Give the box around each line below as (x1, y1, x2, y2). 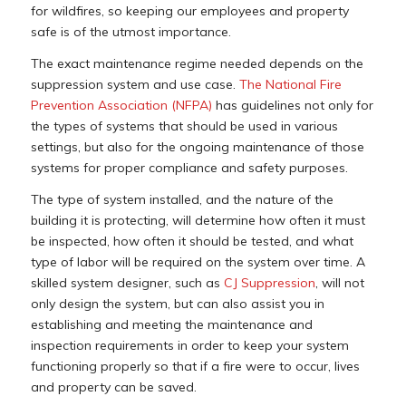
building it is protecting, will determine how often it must (30, 211, 365, 228)
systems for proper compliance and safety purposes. (30, 159, 348, 176)
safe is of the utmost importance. (30, 24, 231, 41)
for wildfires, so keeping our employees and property (30, 3, 349, 20)
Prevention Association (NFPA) (30, 96, 212, 113)
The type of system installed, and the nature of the (30, 190, 333, 208)
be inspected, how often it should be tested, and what (30, 232, 353, 249)
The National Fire (238, 75, 342, 92)
